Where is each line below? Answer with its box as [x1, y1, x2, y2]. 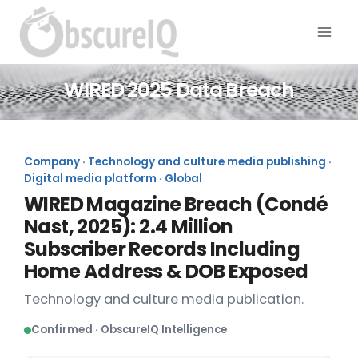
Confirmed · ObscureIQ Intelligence [31, 322, 227, 337]
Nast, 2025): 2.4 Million [24, 213, 233, 241]
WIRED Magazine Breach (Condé [24, 191, 328, 218]
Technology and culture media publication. [24, 290, 304, 309]
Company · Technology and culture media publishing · [24, 154, 332, 170]
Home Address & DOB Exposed [24, 258, 308, 285]
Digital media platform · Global [24, 171, 202, 187]
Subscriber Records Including [24, 236, 300, 263]
